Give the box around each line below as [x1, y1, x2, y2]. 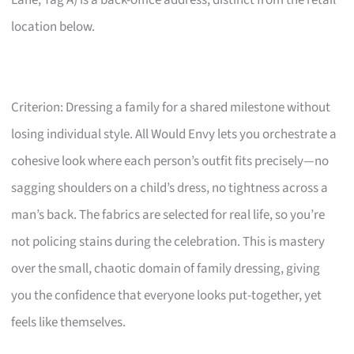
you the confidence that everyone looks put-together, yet [11, 286, 322, 306]
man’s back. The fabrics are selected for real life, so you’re [11, 205, 326, 225]
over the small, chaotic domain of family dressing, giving [11, 259, 321, 279]
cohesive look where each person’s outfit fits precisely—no [11, 152, 330, 171]
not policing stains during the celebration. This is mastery [11, 232, 326, 252]
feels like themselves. [11, 313, 126, 333]
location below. [11, 17, 96, 37]
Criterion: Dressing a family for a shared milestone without [11, 98, 331, 118]
